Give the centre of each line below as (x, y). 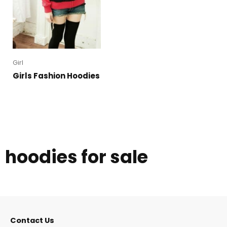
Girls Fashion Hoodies (56, 76)
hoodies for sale (77, 157)
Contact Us (32, 220)
